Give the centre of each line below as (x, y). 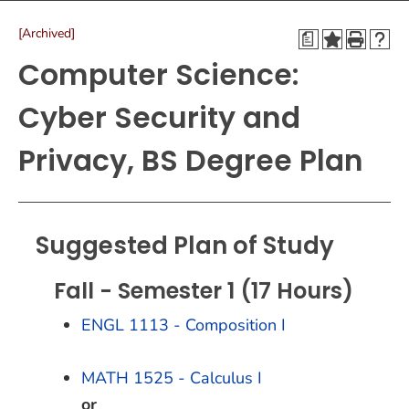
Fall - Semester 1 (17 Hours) (204, 291)
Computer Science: (158, 75)
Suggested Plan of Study (185, 246)
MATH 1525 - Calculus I (172, 378)
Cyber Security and (159, 118)
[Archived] (47, 33)
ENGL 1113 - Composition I (184, 325)
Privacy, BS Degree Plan (191, 161)
